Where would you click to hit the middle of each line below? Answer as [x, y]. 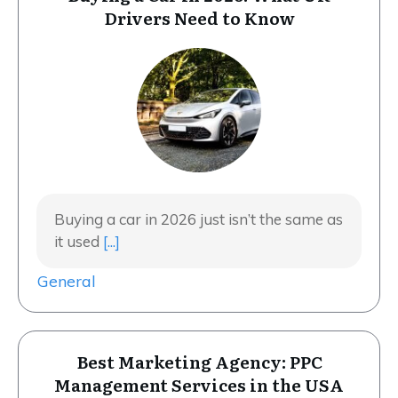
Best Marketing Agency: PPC [199, 362]
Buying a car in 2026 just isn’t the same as [199, 219]
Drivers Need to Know [199, 18]
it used [79, 242]
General [67, 282]
